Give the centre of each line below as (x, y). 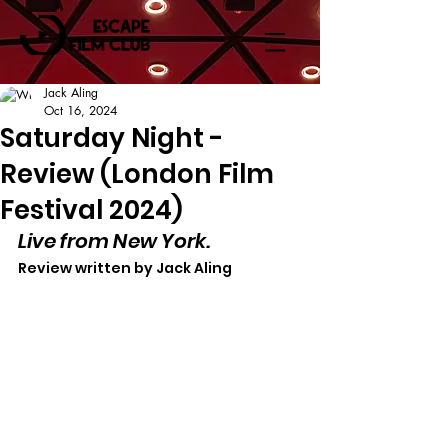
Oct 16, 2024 (80, 110)
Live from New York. (114, 241)
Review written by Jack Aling (125, 268)
